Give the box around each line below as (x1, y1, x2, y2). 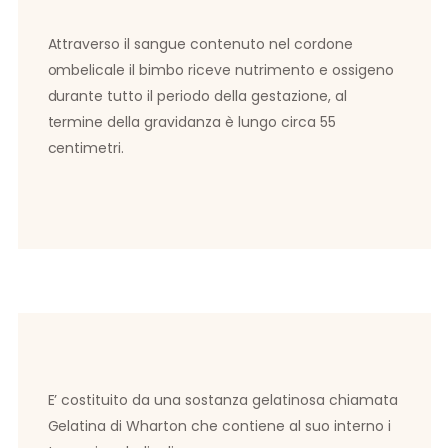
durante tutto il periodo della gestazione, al (47, 86, 348, 107)
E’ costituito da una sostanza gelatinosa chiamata (47, 390, 399, 411)
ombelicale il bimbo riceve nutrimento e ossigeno (47, 60, 395, 81)
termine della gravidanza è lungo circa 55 (47, 112, 337, 133)
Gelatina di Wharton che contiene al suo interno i (47, 416, 392, 437)
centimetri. (47, 138, 125, 159)
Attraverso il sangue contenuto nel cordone (47, 34, 354, 55)
